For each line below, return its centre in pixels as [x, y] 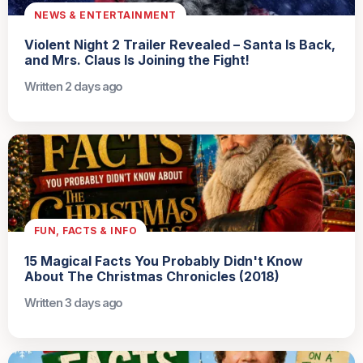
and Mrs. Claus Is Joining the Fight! [137, 60]
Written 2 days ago [74, 87]
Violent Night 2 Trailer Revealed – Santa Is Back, [180, 45]
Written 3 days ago [74, 303]
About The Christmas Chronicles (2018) [152, 276]
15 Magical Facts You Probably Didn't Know [164, 261]
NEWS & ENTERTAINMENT [105, 15]
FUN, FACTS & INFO [86, 231]
